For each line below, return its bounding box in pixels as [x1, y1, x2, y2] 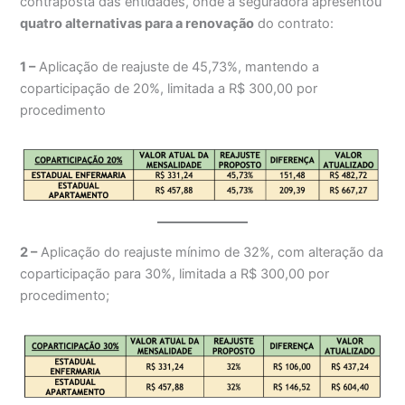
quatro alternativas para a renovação [20, 15, 255, 33]
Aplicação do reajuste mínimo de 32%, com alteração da [37, 244, 384, 260]
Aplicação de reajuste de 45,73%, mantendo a [35, 58, 320, 75]
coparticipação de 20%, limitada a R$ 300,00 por [20, 80, 318, 97]
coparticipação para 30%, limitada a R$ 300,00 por [20, 266, 330, 282]
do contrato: [254, 15, 334, 33]
